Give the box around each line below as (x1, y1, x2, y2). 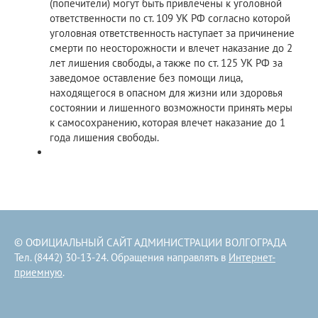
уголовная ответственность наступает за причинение (50, 26, 295, 40)
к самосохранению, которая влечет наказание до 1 (50, 115, 285, 129)
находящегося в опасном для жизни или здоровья (50, 85, 283, 99)
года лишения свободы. (50, 130, 159, 144)
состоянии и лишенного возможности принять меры (50, 100, 292, 114)
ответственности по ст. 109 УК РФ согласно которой (50, 11, 290, 25)
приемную (14, 265, 62, 279)
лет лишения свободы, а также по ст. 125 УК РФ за (50, 55, 283, 70)
